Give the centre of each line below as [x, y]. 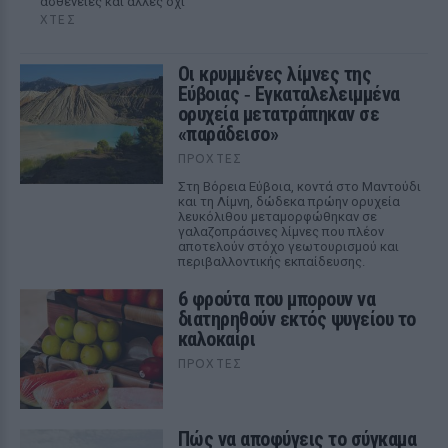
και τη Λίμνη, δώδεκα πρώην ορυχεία [288, 201]
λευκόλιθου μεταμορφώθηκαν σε [277, 216]
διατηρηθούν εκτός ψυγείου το [296, 319]
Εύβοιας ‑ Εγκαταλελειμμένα [288, 94]
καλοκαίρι [216, 339]
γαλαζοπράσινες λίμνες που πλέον [280, 231]
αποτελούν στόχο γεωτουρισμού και [288, 246]
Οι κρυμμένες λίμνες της [274, 74]
